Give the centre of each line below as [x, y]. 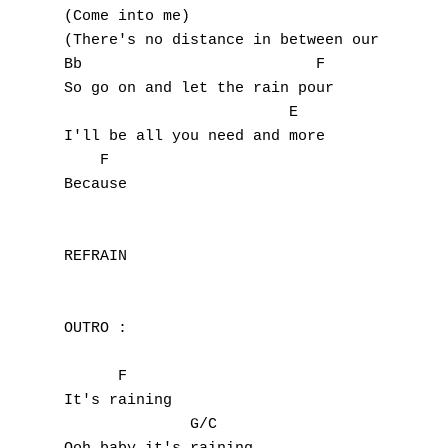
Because [95, 184]
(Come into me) [127, 16]
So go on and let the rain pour [199, 88]
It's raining [118, 400]
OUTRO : [95, 328]
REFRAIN [95, 256]
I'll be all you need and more [194, 136]
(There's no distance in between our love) [248, 40]
